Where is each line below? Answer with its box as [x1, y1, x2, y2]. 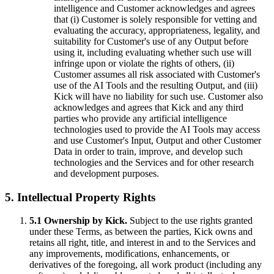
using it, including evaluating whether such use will [54, 47, 251, 57]
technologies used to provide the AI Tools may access [54, 124, 260, 135]
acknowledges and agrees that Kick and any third [54, 102, 243, 113]
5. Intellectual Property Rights [5, 190, 155, 204]
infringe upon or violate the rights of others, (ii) [54, 58, 234, 68]
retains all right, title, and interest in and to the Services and [29, 237, 256, 248]
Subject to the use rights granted [127, 215, 253, 226]
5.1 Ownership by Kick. [29, 215, 127, 226]
